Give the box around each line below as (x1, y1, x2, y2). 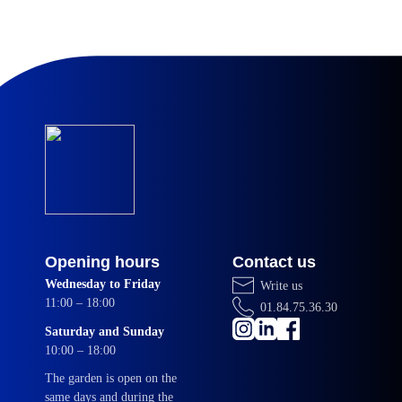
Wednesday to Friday (45, 277, 161, 292)
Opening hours (45, 253, 160, 272)
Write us (260, 278, 303, 293)
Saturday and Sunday (45, 324, 164, 338)
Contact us (232, 253, 316, 272)
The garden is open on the (45, 371, 177, 386)
